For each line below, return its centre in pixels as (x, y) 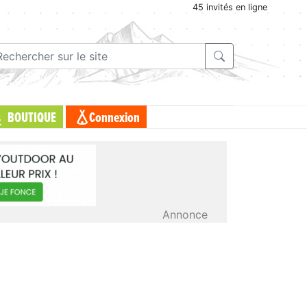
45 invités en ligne (230, 7)
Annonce (185, 215)
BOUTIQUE (32, 118)
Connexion (114, 118)
